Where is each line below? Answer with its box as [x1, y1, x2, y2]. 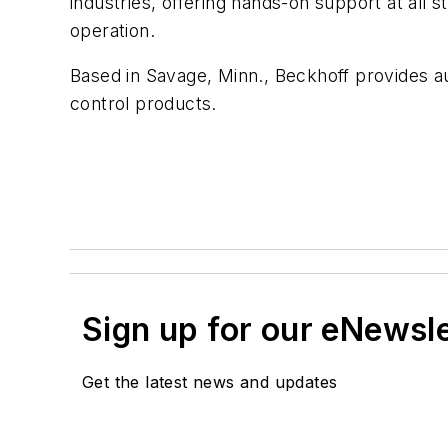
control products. [70, 93, 228, 115]
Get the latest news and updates [82, 372, 338, 393]
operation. [70, 19, 166, 41]
